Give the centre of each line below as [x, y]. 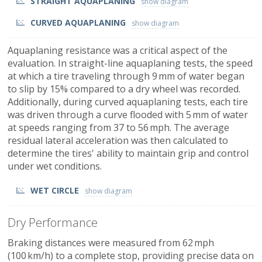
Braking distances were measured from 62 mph [111, 242]
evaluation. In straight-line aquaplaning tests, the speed [130, 63]
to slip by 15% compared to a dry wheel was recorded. [124, 89]
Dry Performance [53, 222]
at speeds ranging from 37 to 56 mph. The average [118, 127]
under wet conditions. [55, 166]
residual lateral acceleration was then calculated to [118, 140]
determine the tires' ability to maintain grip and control [128, 153]
